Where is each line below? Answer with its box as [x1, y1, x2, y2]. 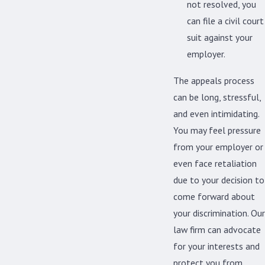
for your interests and [173, 240, 260, 253]
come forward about [173, 190, 255, 203]
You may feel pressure [173, 124, 261, 137]
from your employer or [173, 141, 263, 153]
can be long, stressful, [173, 91, 261, 104]
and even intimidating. [173, 108, 259, 120]
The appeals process [173, 75, 254, 87]
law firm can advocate [173, 224, 261, 236]
